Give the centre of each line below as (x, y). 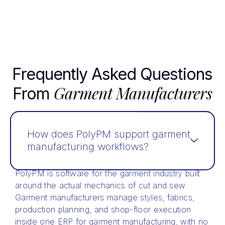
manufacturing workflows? (88, 146)
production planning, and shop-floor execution (103, 209)
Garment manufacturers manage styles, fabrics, (105, 197)
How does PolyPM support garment (109, 134)
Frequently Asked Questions (113, 74)
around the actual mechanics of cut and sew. (101, 185)
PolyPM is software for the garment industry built (108, 173)
